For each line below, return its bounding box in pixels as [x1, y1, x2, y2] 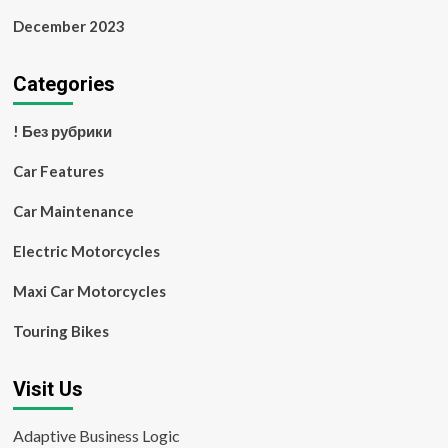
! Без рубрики [12, 122, 112, 140]
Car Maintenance [12, 202, 134, 220]
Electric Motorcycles [12, 242, 160, 260]
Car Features [12, 162, 104, 180]
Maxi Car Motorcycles [12, 282, 166, 300]
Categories [12, 72, 115, 96]
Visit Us [12, 377, 83, 401]
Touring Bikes [12, 322, 109, 340]
